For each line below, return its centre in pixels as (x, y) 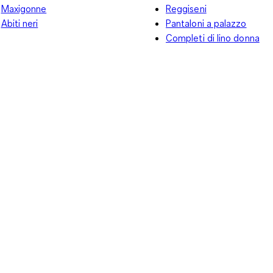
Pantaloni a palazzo (206, 23)
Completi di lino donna (213, 37)
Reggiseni (186, 8)
